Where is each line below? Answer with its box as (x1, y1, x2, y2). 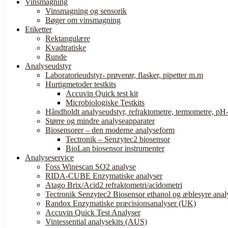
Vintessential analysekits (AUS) (45, 217, 147, 226)
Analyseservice (25, 153, 74, 162)
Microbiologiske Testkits (66, 98, 145, 107)
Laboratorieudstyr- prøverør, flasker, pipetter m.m (45, 70, 203, 79)
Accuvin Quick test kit (66, 89, 138, 98)
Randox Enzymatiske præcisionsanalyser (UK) (45, 198, 196, 208)
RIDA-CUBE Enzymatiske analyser (45, 171, 162, 180)
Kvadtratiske (45, 43, 86, 52)
